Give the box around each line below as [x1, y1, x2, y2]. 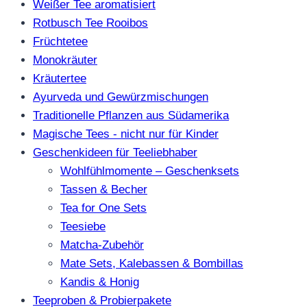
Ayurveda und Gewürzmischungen [33, 90, 208, 104]
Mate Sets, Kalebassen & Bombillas [60, 257, 243, 271]
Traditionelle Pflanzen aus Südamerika [33, 109, 229, 123]
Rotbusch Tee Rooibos [33, 16, 148, 30]
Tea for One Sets [60, 201, 147, 215]
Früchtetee [33, 35, 88, 49]
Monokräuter [33, 53, 97, 67]
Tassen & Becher [60, 183, 147, 197]
